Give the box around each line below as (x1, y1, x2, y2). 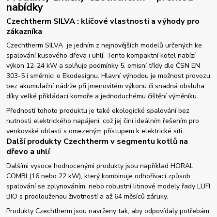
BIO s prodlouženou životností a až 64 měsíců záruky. (6, 191, 169, 201)
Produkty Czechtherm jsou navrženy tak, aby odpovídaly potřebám (6, 206, 210, 216)
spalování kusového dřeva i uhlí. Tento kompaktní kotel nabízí (6, 51, 196, 61)
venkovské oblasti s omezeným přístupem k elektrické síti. (6, 126, 184, 136)
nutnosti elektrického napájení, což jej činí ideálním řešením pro (6, 116, 200, 126)
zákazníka (6, 25, 43, 37)
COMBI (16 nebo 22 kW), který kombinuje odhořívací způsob (6, 171, 191, 181)
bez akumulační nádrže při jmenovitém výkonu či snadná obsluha (6, 81, 205, 91)
